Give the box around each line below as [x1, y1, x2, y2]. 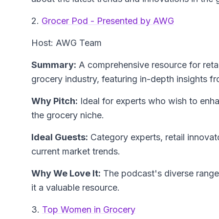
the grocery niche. [31, 110, 104, 121]
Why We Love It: [31, 168, 101, 179]
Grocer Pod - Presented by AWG [42, 16, 174, 26]
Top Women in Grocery [42, 204, 135, 215]
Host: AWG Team [31, 38, 102, 48]
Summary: [31, 60, 76, 70]
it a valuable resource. [31, 182, 120, 193]
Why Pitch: [31, 96, 78, 107]
